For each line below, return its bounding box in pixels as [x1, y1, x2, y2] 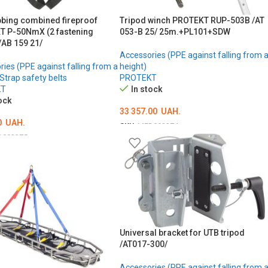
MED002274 [137, 121, 178, 130]
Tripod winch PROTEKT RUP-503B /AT [119, 15, 264, 25]
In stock [130, 84, 163, 94]
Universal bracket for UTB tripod [119, 228, 245, 238]
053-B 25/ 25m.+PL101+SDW [119, 26, 230, 36]
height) [119, 61, 147, 71]
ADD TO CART [127, 137, 175, 146]
